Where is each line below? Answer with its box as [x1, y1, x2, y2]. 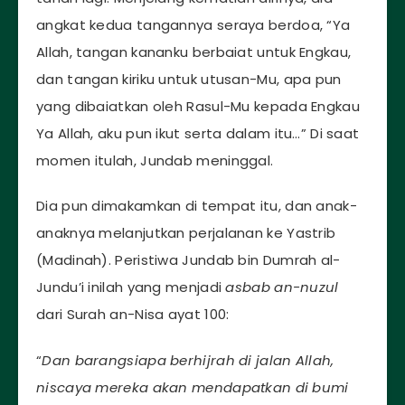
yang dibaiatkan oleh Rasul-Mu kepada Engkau [36, 96, 360, 116]
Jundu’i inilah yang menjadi [36, 278, 226, 297]
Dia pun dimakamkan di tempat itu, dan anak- [36, 196, 357, 216]
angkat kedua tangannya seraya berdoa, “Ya [36, 14, 351, 34]
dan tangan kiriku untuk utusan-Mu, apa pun [36, 69, 342, 89]
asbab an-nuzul [225, 278, 339, 297]
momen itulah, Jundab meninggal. [36, 150, 274, 170]
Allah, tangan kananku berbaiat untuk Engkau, [36, 42, 352, 61]
